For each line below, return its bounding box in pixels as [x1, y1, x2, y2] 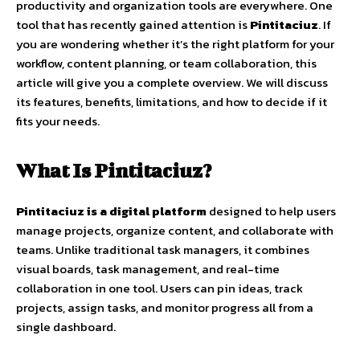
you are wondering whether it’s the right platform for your [16, 35, 334, 54]
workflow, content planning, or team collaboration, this [16, 54, 317, 73]
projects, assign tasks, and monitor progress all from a [16, 298, 313, 317]
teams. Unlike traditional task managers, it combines [16, 240, 309, 260]
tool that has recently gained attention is [16, 15, 250, 35]
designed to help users [207, 202, 336, 221]
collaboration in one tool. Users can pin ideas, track [16, 279, 303, 298]
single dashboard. [16, 317, 116, 337]
